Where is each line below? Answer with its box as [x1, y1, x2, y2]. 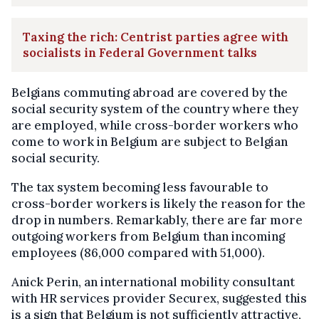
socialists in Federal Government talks [23, 44, 257, 61]
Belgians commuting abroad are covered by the [11, 84, 288, 100]
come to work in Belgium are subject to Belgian [11, 133, 288, 150]
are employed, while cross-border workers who [11, 117, 298, 133]
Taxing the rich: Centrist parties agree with [23, 28, 288, 45]
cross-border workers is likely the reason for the [11, 195, 305, 211]
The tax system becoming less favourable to [11, 179, 268, 195]
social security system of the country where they [11, 100, 298, 117]
